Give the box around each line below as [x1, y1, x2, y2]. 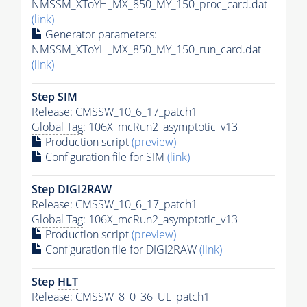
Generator [45, 26, 95, 42]
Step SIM [32, 88, 77, 104]
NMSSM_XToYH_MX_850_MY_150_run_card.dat [32, 41, 261, 57]
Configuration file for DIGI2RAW [42, 241, 199, 257]
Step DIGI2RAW [32, 181, 112, 197]
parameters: [95, 26, 157, 42]
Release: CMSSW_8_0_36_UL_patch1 [32, 288, 210, 304]
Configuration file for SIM [42, 149, 167, 164]
